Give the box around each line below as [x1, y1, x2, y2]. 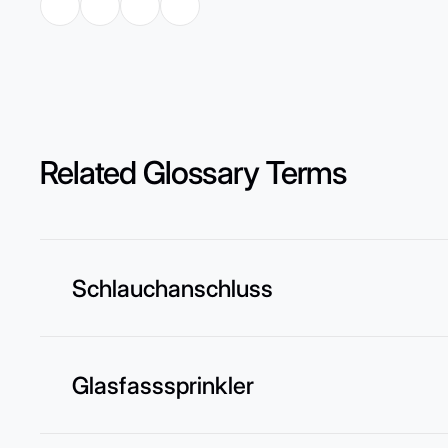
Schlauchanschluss [72, 273, 273, 303]
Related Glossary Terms [40, 153, 346, 192]
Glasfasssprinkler [72, 370, 254, 400]
